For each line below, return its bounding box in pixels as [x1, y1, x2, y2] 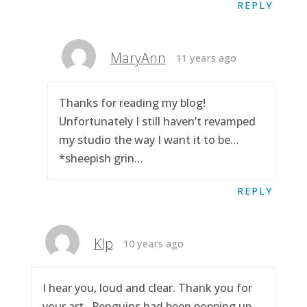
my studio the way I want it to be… [59, 132, 240, 147]
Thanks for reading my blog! [59, 95, 206, 110]
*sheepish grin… [59, 150, 144, 166]
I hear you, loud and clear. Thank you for [42, 280, 252, 296]
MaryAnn [110, 49, 166, 68]
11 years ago [176, 51, 237, 65]
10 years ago [123, 236, 184, 251]
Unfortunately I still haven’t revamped [59, 113, 256, 129]
